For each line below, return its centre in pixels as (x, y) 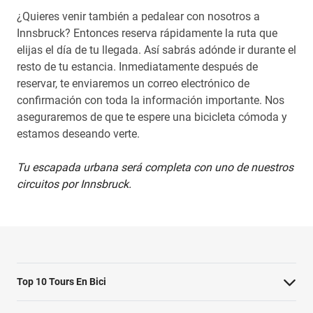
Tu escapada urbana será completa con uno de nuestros (155, 167)
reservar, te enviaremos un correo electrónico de (133, 83)
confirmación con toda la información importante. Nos (151, 100)
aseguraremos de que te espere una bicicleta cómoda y (152, 117)
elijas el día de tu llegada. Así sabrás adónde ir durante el (156, 50)
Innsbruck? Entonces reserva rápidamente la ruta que (147, 33)
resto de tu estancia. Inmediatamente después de (137, 67)
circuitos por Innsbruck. (74, 184)
